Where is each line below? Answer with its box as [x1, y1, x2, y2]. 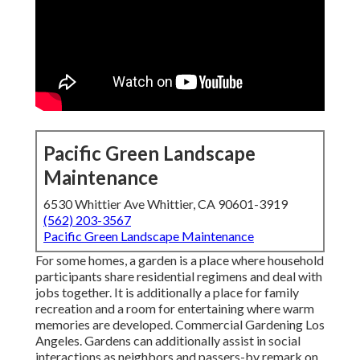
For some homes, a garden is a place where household [35, 252, 324, 268]
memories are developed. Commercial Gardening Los [35, 317, 325, 333]
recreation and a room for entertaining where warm [35, 301, 314, 317]
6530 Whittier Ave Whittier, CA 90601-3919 [43, 196, 288, 212]
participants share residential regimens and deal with [35, 268, 322, 284]
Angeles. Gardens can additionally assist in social [35, 333, 301, 349]
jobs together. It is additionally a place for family [35, 284, 299, 301]
